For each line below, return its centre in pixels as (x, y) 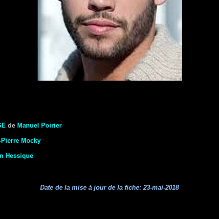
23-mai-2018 (161, 187)
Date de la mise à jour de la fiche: (92, 187)
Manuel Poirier (39, 125)
